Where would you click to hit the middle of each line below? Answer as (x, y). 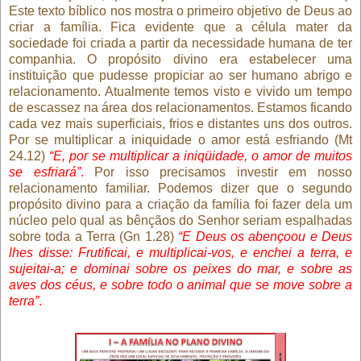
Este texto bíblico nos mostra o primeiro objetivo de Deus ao (180, 10)
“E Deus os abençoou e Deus (266, 236)
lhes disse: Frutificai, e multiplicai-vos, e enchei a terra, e (180, 252)
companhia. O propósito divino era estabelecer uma (180, 59)
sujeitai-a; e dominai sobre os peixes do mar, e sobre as (180, 268)
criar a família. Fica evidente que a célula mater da (180, 27)
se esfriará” (45, 172)
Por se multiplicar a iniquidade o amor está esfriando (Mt (180, 139)
